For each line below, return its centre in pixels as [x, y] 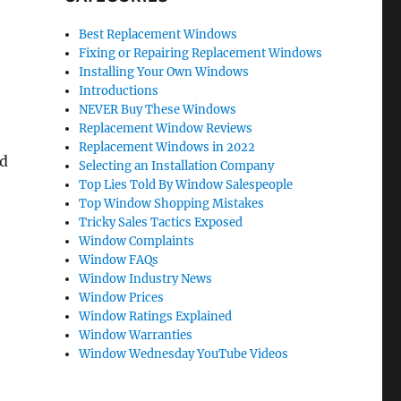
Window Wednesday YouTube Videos [184, 354]
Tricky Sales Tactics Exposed [161, 223]
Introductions [119, 91]
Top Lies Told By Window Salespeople [186, 185]
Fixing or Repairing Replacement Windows [201, 54]
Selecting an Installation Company [177, 166]
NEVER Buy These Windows [158, 110]
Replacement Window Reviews [166, 129]
